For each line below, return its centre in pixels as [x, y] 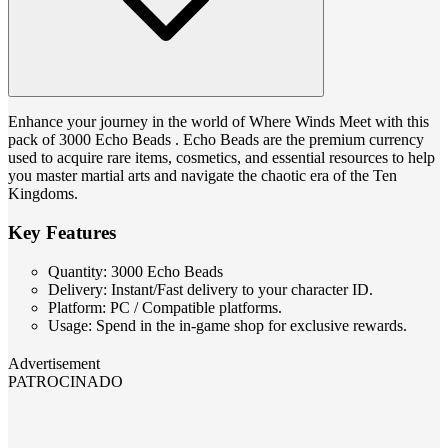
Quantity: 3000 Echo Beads [135, 271]
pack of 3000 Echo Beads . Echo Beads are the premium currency [216, 140]
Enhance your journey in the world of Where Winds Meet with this [218, 122]
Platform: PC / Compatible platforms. [165, 307]
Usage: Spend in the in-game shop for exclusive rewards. [227, 325]
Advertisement [54, 363]
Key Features [62, 232]
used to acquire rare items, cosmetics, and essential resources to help [221, 158]
